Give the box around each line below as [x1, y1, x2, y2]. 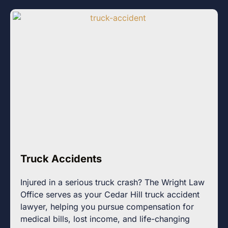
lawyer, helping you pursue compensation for [20, 202, 194, 212]
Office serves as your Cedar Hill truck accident [20, 189, 199, 200]
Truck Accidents [20, 153, 102, 165]
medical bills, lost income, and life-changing [20, 214, 190, 224]
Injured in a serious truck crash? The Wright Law [20, 177, 205, 188]
